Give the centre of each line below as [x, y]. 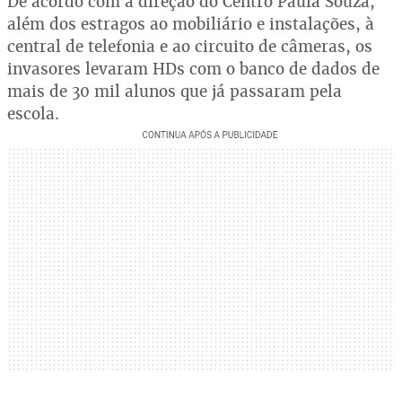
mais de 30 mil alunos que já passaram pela [175, 91]
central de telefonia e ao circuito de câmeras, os [190, 46]
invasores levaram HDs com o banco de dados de [193, 69]
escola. [33, 114]
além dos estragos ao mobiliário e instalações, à [191, 24]
